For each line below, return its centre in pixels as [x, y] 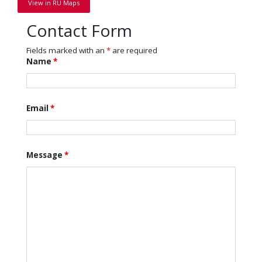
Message [45, 155]
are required [134, 51]
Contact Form [79, 30]
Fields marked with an [66, 51]
